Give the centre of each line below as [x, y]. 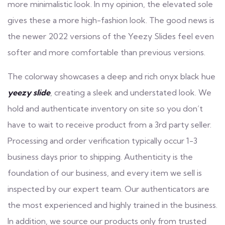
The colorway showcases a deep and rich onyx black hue [111, 76]
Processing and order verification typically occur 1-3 [102, 140]
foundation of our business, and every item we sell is [105, 173]
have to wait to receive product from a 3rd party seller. [109, 124]
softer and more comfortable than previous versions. [106, 52]
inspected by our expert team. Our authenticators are [108, 189]
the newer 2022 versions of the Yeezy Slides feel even [111, 36]
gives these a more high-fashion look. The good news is [111, 20]
